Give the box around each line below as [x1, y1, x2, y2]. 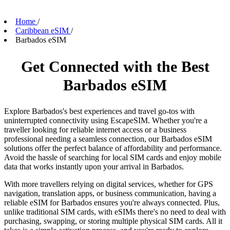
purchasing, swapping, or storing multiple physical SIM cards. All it [4, 216, 222, 225]
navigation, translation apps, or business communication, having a [4, 188, 216, 198]
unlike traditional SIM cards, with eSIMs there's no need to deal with [4, 207, 226, 216]
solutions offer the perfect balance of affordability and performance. [4, 143, 222, 152]
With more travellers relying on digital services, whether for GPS [4, 179, 213, 188]
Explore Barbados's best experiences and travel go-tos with [4, 106, 195, 116]
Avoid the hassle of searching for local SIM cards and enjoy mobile [4, 152, 221, 162]
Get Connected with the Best [21, 57, 209, 75]
